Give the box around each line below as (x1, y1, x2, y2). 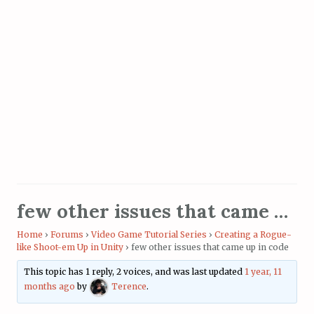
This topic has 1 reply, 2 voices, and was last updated (24, 266, 245, 278)
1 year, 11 (245, 266, 282, 278)
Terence (111, 281, 147, 292)
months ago (24, 281, 76, 292)
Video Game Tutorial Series (91, 228, 207, 240)
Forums (50, 228, 83, 240)
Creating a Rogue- (214, 228, 292, 240)
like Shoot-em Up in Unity (17, 241, 123, 252)
